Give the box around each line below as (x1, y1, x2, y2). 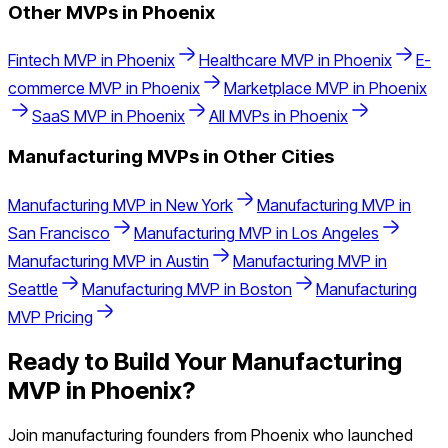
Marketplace (224, 78, 312, 99)
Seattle (8, 278, 58, 299)
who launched (309, 424, 413, 445)
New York (166, 194, 233, 215)
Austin (166, 250, 209, 271)
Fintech (8, 50, 60, 71)
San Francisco (8, 222, 110, 243)
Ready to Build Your (8, 346, 232, 376)
